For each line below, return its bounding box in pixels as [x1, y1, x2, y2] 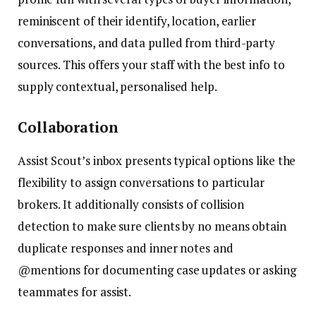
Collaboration [18, 118, 119, 138]
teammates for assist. [18, 283, 132, 300]
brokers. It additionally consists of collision [18, 195, 245, 212]
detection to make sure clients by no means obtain [18, 217, 286, 234]
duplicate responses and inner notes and [18, 239, 233, 256]
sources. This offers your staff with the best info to [18, 56, 285, 73]
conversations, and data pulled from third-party [18, 35, 276, 51]
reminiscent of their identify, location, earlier [18, 13, 256, 30]
